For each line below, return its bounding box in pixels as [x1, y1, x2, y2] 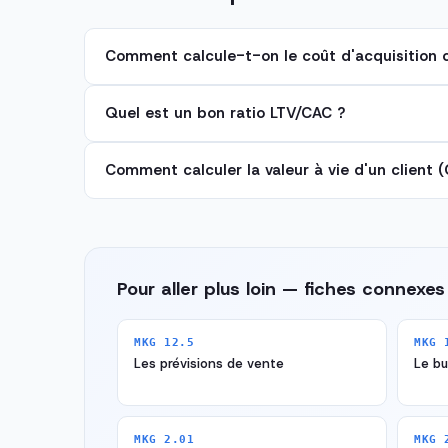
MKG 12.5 [134, 336, 195, 350]
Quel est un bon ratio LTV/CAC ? [105, 103, 345, 124]
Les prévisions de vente [134, 355, 284, 373]
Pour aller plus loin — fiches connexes [117, 277, 445, 302]
